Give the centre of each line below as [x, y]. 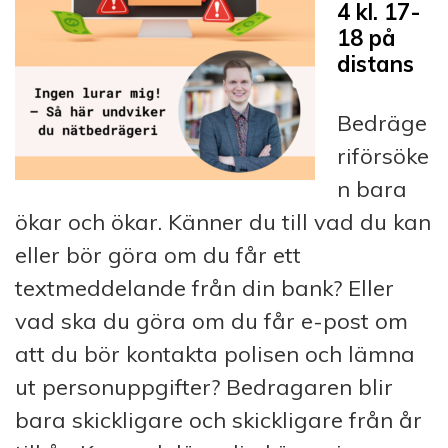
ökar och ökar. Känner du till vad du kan [223, 221]
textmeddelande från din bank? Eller [204, 287]
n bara [372, 188]
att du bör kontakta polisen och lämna [215, 353]
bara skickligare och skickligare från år [218, 419]
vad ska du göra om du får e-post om [211, 320]
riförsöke [383, 155]
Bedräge [382, 122]
